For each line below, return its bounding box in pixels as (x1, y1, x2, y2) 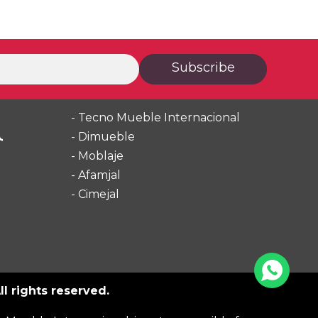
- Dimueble (70, 130, 135, 143)
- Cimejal (70, 187, 119, 201)
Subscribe (171, 60, 235, 75)
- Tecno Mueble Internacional (70, 111, 240, 124)
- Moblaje (70, 149, 124, 163)
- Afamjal (70, 168, 121, 182)
